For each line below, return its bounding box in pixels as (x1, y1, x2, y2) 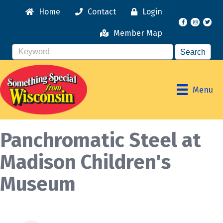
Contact (88, 7, 116, 16)
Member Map (113, 28, 162, 38)
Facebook (178, 18, 213, 28)
